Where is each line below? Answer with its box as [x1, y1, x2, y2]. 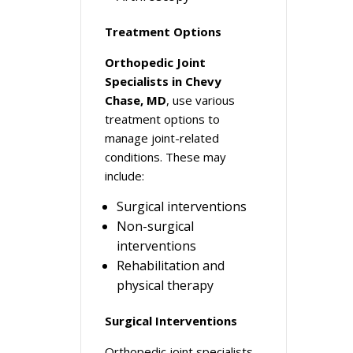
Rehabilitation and [117, 257, 225, 274]
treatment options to [105, 111, 220, 127]
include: [105, 168, 144, 184]
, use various [166, 92, 235, 108]
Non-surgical [117, 217, 194, 235]
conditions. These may [105, 149, 226, 165]
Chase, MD [105, 92, 166, 108]
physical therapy [117, 277, 214, 294]
